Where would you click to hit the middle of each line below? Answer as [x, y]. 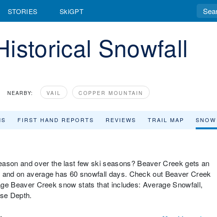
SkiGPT [71, 11]
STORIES [23, 11]
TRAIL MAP [166, 120]
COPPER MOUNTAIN [111, 93]
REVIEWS [121, 120]
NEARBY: [20, 93]
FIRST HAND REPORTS [56, 120]
